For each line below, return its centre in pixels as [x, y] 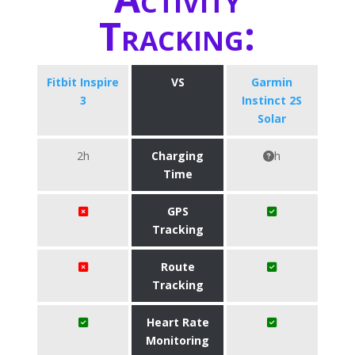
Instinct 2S [272, 100]
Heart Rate [177, 322]
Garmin [272, 82]
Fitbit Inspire [83, 82]
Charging [177, 156]
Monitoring [177, 340]
